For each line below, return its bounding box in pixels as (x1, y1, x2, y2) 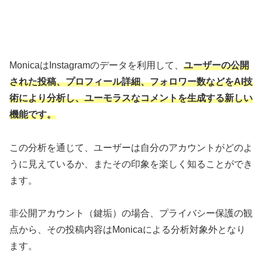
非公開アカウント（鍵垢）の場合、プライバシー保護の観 (9, 208, 253, 219)
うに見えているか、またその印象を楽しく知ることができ (9, 158, 253, 169)
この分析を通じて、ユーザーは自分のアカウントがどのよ (9, 142, 253, 153)
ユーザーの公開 (184, 60, 249, 70)
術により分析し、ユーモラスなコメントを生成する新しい (9, 92, 253, 103)
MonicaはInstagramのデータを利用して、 (9, 60, 184, 70)
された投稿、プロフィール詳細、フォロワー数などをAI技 (9, 76, 253, 87)
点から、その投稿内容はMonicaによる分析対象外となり (9, 225, 246, 235)
